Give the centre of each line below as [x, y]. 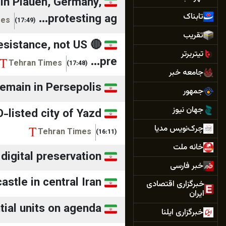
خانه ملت [188, 147]
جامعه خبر [186, 73]
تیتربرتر [192, 54]
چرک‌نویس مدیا [179, 129]
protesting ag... [82, 19]
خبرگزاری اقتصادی [176, 184]
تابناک [193, 17]
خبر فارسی [187, 166]
